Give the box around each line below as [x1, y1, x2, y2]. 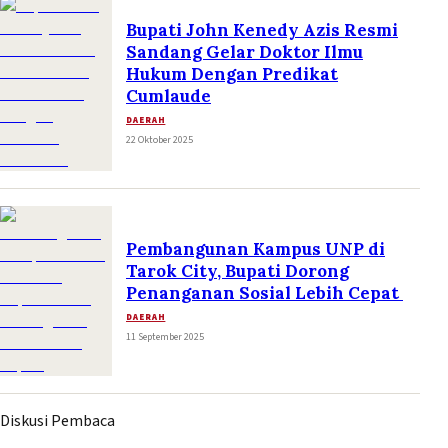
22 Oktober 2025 [126, 132, 193, 147]
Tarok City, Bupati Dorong [126, 259, 349, 282]
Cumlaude [126, 84, 211, 107]
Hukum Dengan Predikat [126, 62, 338, 85]
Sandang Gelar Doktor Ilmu [126, 40, 363, 63]
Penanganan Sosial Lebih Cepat [126, 281, 403, 304]
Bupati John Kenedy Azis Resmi [126, 18, 398, 41]
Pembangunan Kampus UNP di [126, 237, 385, 260]
